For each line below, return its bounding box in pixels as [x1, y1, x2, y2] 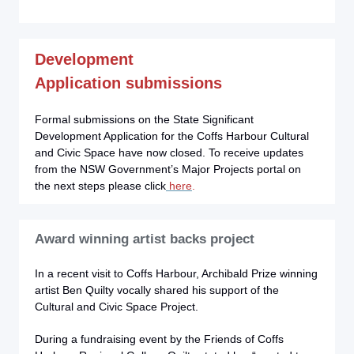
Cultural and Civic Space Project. [35, 300, 198, 313]
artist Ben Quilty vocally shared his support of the [35, 284, 279, 296]
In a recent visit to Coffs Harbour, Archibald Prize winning [35, 267, 318, 280]
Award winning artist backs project [35, 232, 254, 247]
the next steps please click [35, 179, 166, 192]
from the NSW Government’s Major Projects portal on [35, 163, 301, 175]
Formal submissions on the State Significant [35, 113, 254, 126]
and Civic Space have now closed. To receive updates [35, 146, 303, 159]
